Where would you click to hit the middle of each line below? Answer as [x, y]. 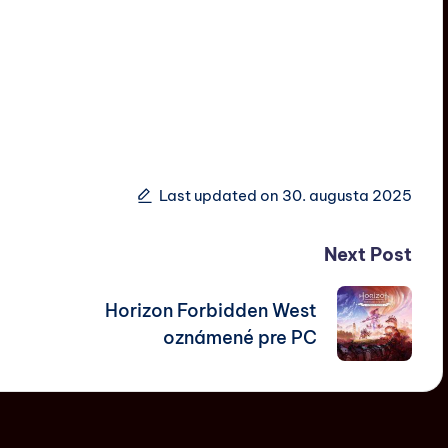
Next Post [367, 255]
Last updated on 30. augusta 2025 [285, 195]
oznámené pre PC [239, 337]
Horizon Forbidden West [210, 310]
